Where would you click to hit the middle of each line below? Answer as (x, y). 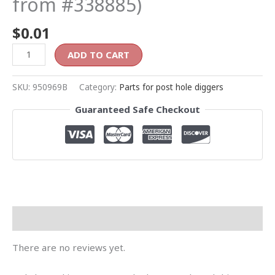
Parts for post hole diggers (171, 87)
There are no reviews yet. (69, 247)
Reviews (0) (39, 218)
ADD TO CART (99, 54)
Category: (99, 87)
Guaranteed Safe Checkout (137, 110)
